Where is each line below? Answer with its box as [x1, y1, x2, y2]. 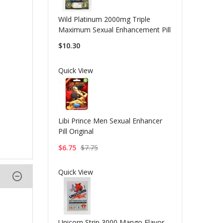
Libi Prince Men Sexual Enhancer [58, 116, 162, 125]
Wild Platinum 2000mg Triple [58, 14, 150, 24]
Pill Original [58, 126, 94, 136]
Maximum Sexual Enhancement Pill [58, 24, 171, 34]
